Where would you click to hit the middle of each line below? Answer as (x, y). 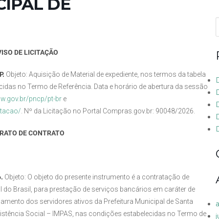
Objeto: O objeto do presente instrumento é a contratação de (97, 177)
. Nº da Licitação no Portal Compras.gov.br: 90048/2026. (108, 111)
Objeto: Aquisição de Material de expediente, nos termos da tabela (106, 75)
